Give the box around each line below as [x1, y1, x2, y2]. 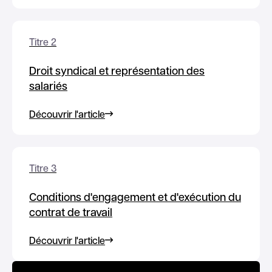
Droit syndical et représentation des [29, 63, 205, 78]
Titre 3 [29, 161, 56, 174]
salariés [29, 78, 67, 93]
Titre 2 [29, 35, 56, 48]
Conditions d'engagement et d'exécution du [29, 189, 241, 204]
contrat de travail [29, 204, 112, 219]
